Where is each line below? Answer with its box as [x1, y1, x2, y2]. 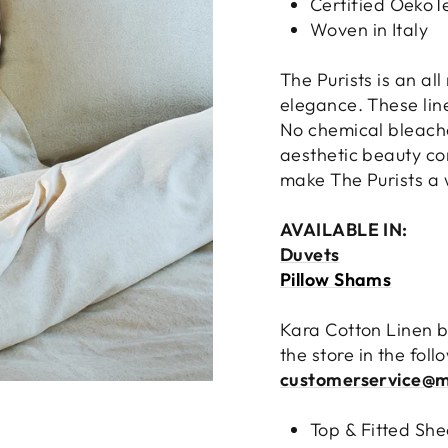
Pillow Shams [280, 268, 392, 291]
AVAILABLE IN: [280, 218, 413, 241]
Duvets [280, 243, 340, 266]
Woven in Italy [310, 18, 429, 41]
